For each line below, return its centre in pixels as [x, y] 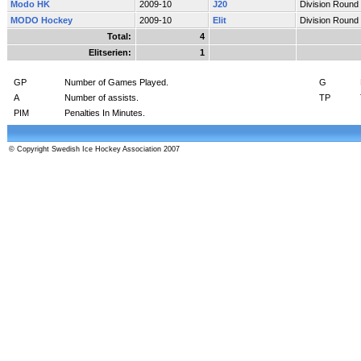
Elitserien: [110, 52]
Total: [119, 36]
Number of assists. [102, 97]
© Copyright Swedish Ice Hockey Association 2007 [94, 149]
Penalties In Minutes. [105, 112]
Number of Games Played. [116, 82]
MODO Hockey [41, 20]
